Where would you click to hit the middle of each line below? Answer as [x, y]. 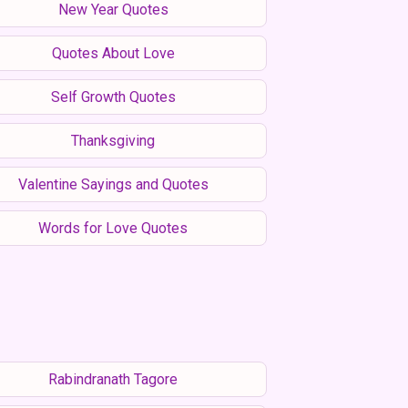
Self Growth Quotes [113, 97]
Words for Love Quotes [113, 228]
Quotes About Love [113, 53]
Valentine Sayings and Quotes [113, 184]
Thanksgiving [113, 140]
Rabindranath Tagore [113, 379]
